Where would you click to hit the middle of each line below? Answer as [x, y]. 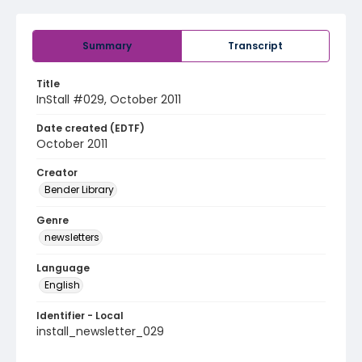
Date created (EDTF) [90, 128]
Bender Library [79, 189]
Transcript [255, 46]
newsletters [72, 237]
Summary [107, 46]
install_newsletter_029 [100, 331]
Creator [57, 173]
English [62, 285]
